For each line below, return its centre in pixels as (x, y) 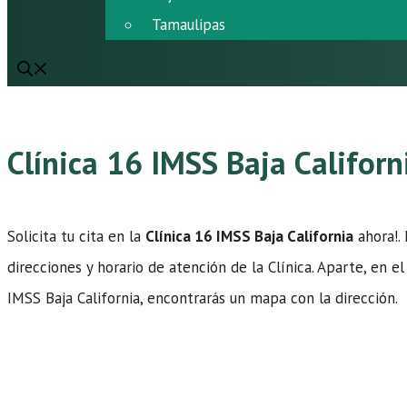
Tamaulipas (189, 25)
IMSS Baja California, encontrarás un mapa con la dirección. (203, 298)
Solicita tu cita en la (76, 237)
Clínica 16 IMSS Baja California (249, 237)
